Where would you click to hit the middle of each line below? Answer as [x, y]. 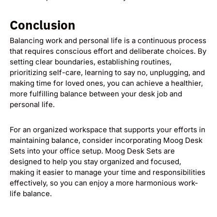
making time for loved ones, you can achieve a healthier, [106, 83]
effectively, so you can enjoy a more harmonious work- [104, 183]
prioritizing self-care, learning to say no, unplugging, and [107, 73]
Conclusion [43, 25]
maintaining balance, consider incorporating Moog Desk [106, 140]
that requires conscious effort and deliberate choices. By [108, 51]
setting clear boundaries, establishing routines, [91, 62]
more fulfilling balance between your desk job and [96, 94]
